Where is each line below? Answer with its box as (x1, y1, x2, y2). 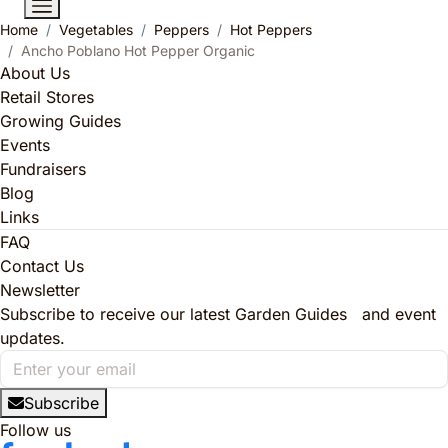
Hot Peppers (230, 20, 312, 38)
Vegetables (59, 20, 133, 38)
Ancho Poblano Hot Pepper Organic (21, 41, 255, 59)
